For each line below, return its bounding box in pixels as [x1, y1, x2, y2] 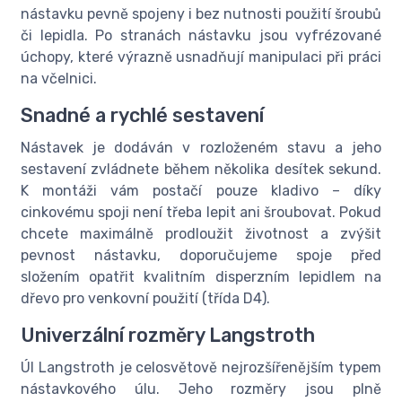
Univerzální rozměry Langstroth [21, 324, 315, 347]
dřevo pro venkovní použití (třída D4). [21, 290, 270, 308]
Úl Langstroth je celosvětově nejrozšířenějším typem [21, 359, 381, 377]
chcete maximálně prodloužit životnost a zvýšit [21, 225, 381, 243]
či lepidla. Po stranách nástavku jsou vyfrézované [21, 27, 381, 45]
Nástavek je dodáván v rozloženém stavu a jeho [21, 139, 381, 157]
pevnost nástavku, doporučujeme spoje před [21, 247, 381, 265]
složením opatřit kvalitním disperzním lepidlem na [21, 268, 381, 286]
